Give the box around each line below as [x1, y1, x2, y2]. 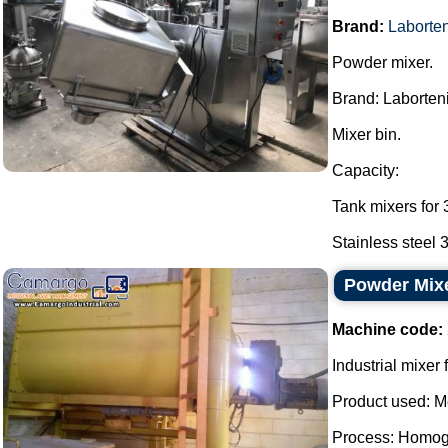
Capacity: [332, 162, 399, 179]
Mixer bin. [332, 126, 401, 143]
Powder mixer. [332, 54, 433, 71]
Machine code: [332, 321, 443, 338]
